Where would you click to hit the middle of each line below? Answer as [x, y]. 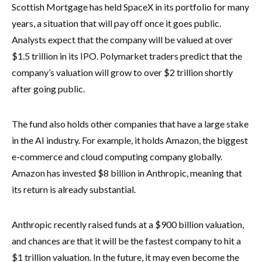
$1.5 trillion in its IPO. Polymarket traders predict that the [127, 56]
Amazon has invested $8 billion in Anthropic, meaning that [127, 173]
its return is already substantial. [75, 189]
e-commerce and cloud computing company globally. [117, 156]
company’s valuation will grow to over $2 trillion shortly [122, 72]
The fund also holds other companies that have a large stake [130, 123]
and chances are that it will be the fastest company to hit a [126, 240]
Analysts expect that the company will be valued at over [122, 39]
